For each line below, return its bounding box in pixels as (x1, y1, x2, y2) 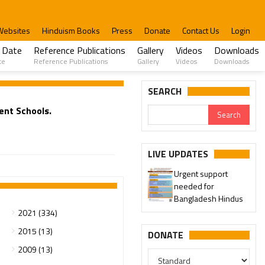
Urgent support (174, 167, 228, 180)
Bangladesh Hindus (174, 192, 243, 205)
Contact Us (182, 24, 219, 37)
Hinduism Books (42, 24, 100, 37)
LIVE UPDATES (148, 147, 208, 161)
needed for (174, 180, 214, 192)
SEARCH (148, 84, 182, 98)
